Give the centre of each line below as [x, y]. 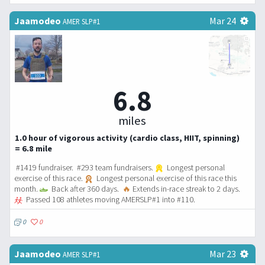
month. [27, 189]
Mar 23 [222, 254]
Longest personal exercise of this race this [165, 178]
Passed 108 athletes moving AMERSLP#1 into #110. [109, 200]
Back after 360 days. [85, 189]
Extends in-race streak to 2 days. [185, 189]
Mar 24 [222, 21]
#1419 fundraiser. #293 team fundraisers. [85, 168]
